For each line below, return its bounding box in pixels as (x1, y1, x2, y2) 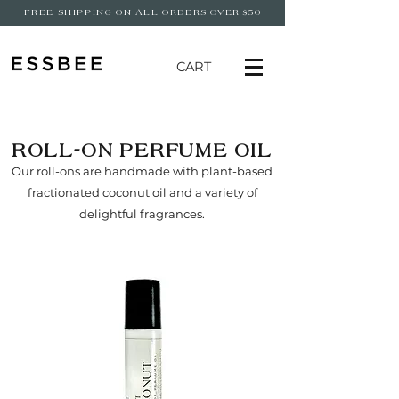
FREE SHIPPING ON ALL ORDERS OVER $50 (23, 8, 262, 17)
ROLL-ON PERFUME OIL (11, 140, 273, 161)
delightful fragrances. (79, 207, 205, 221)
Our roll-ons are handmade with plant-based (12, 164, 273, 178)
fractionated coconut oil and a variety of (27, 185, 257, 199)
